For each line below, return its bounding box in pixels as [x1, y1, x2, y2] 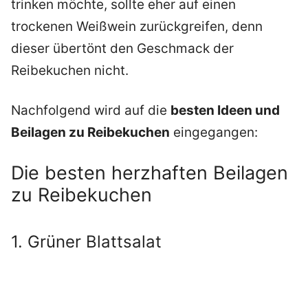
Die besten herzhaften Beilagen [11, 161, 288, 184]
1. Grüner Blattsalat [11, 231, 162, 252]
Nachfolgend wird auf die [11, 102, 170, 119]
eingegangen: [170, 124, 258, 141]
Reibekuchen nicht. [11, 62, 129, 78]
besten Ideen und [170, 102, 280, 119]
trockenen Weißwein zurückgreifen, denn [11, 18, 263, 34]
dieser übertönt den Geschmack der [11, 40, 234, 56]
